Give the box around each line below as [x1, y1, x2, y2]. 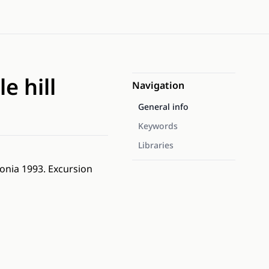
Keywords [138, 120, 178, 131]
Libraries [138, 139, 174, 151]
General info [138, 101, 189, 112]
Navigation [132, 79, 184, 92]
